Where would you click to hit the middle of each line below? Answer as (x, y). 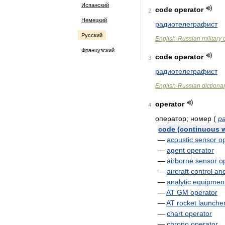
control (202, 171)
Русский (92, 35)
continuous (200, 129)
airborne (180, 161)
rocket (187, 203)
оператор (171, 119)
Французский (98, 50)
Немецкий (94, 20)
